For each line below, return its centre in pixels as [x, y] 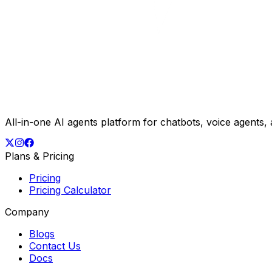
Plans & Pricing [39, 156]
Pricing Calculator [70, 190]
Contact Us [55, 246]
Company [27, 212]
